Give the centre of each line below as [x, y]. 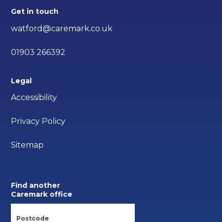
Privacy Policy [38, 121]
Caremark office [42, 194]
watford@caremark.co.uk [62, 29]
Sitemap [28, 145]
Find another [36, 185]
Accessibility [34, 97]
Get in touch [35, 12]
